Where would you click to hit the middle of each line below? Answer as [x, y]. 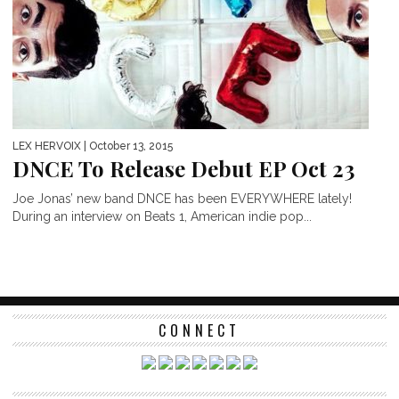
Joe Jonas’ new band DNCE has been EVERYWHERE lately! [182, 198]
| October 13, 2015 [127, 146]
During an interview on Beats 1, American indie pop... [162, 216]
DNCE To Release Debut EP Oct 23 [183, 168]
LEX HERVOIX [47, 146]
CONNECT [199, 330]
